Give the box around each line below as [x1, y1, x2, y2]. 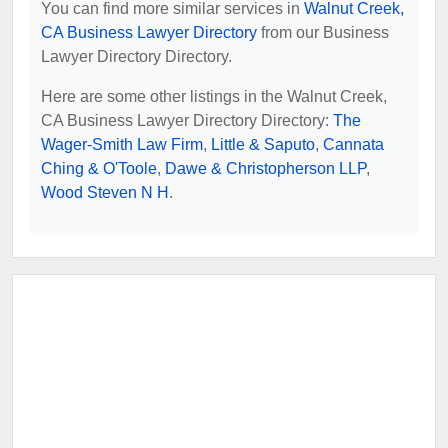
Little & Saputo [211, 135, 315, 153]
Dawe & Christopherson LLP [165, 159, 366, 177]
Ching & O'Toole [41, 159, 157, 177]
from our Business [257, 23, 389, 41]
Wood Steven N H [41, 183, 169, 201]
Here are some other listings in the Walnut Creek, [41, 87, 387, 105]
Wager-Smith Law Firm [41, 135, 203, 153]
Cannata [323, 135, 384, 153]
